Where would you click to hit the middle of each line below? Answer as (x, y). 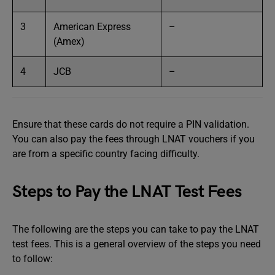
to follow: (33, 259)
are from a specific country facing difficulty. (106, 154)
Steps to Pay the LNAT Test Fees (127, 192)
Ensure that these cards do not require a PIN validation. (131, 124)
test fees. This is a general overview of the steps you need (137, 244)
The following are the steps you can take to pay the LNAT (136, 229)
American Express (92, 27)
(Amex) (69, 41)
